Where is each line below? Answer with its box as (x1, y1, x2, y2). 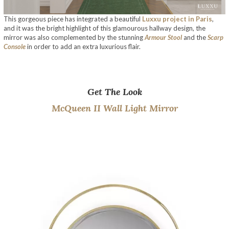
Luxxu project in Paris (142, 15, 212, 24)
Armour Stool (145, 33, 182, 42)
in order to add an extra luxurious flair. (26, 42, 141, 51)
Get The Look (87, 86, 142, 98)
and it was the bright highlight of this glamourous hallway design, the (4, 24, 205, 33)
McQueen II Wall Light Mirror (51, 102, 178, 114)
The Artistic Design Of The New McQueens (4, 57, 131, 66)
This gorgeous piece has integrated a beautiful (4, 15, 142, 24)
